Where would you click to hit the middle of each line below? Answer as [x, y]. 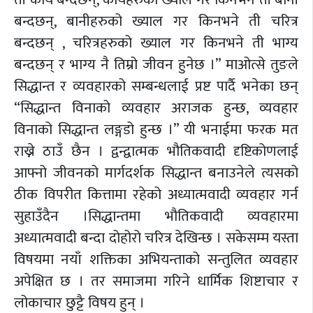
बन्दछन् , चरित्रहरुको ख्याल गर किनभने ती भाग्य [156, 43]
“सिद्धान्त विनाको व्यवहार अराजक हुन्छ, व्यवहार [156, 108]
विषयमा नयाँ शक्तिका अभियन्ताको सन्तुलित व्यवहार [156, 259]
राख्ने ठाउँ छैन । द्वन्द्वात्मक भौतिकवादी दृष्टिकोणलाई [156, 151]
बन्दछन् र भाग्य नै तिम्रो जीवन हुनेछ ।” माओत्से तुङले [156, 64]
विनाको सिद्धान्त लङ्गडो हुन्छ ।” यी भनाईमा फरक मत [156, 129]
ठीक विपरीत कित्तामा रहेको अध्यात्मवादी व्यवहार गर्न [156, 194]
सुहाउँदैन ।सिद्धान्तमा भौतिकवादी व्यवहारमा [156, 216]
